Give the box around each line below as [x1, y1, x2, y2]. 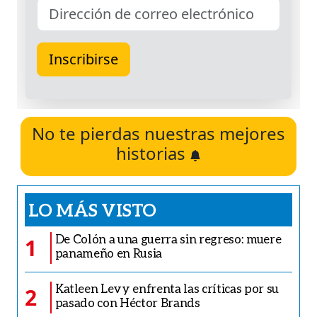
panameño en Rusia [54, 246, 163, 260]
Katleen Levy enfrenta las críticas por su [54, 281, 279, 296]
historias [116, 142, 190, 165]
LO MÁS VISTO [28, 199, 156, 220]
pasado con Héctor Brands [54, 295, 200, 310]
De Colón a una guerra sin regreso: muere [54, 231, 282, 246]
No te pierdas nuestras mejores [32, 122, 285, 145]
